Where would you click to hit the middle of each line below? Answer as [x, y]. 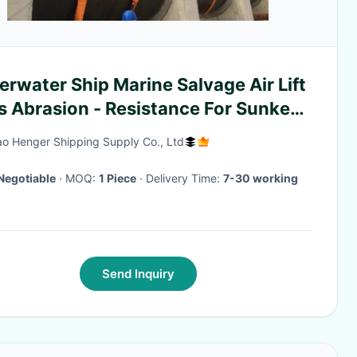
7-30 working [261, 178]
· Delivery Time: [184, 178]
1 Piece [118, 178]
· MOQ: [82, 178]
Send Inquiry [138, 274]
